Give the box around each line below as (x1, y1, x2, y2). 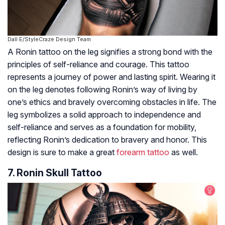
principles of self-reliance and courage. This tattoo (8, 59, 189, 70)
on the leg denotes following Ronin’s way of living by (8, 84, 197, 95)
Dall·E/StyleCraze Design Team (8, 36, 91, 43)
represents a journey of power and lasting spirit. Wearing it (8, 72, 215, 82)
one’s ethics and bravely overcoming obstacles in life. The (8, 97, 216, 107)
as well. (169, 147, 198, 158)
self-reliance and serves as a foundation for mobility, (8, 122, 196, 133)
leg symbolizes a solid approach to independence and (8, 109, 201, 120)
